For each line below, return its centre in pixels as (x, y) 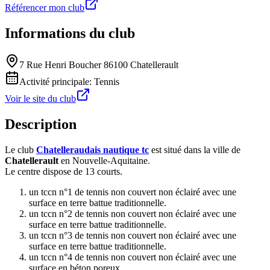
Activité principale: (57, 82)
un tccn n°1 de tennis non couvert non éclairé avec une (133, 192)
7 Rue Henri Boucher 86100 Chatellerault (99, 65)
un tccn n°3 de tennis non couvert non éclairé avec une (133, 236)
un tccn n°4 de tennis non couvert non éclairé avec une (133, 257)
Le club (20, 150)
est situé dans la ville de (195, 150)
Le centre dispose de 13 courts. (64, 172)
